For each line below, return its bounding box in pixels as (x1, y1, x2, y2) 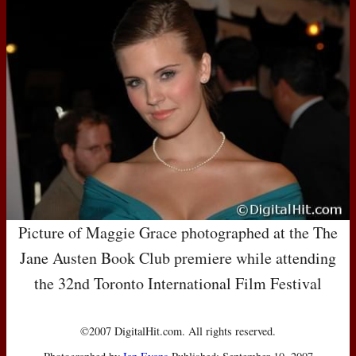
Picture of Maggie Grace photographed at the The (18, 221, 338, 243)
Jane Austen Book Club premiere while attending (20, 246, 336, 269)
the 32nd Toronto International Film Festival (34, 272, 322, 294)
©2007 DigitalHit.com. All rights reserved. (80, 323, 276, 339)
